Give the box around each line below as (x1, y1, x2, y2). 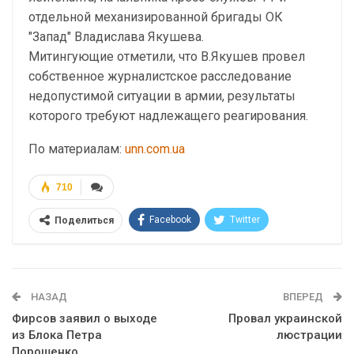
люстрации (277, 328, 342, 342)
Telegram (154, 244, 195, 255)
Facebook (149, 214, 191, 225)
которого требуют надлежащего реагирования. (28, 108, 308, 123)
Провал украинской (228, 311, 342, 326)
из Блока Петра (12, 328, 102, 342)
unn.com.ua (125, 141, 185, 156)
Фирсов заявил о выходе (12, 311, 157, 326)
